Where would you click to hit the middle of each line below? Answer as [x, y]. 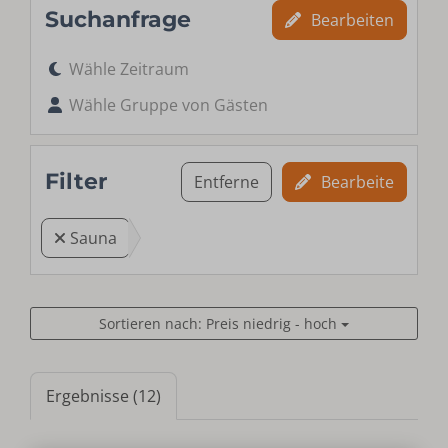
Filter [76, 182]
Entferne [226, 182]
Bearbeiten [352, 20]
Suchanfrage [118, 20]
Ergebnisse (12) [104, 396]
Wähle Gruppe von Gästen [169, 105]
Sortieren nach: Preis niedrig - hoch [220, 324]
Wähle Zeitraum [129, 69]
